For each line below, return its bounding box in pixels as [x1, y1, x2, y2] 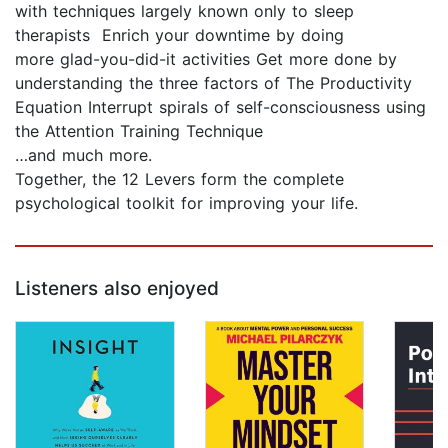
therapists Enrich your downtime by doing [15, 25, 344, 46]
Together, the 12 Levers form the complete [15, 169, 344, 190]
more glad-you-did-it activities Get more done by [15, 49, 397, 70]
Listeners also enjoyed [15, 277, 219, 301]
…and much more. [15, 145, 152, 166]
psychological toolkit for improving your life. [15, 193, 358, 214]
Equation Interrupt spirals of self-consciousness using [15, 97, 426, 118]
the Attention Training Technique [15, 121, 275, 142]
